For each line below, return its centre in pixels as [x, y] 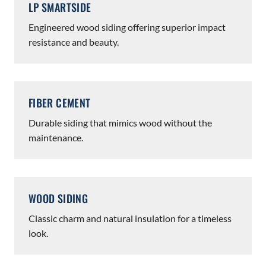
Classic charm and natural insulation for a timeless [130, 218]
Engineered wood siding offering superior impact [127, 27]
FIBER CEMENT [60, 103]
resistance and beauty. [74, 42]
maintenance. [56, 137]
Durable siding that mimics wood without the [120, 123]
